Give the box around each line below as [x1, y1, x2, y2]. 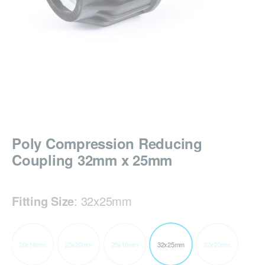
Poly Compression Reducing [12, 133, 202, 154]
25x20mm [64, 239, 93, 249]
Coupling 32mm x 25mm [12, 150, 172, 170]
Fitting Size [12, 192, 74, 210]
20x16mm [18, 239, 47, 249]
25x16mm [111, 239, 139, 249]
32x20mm [203, 239, 231, 249]
